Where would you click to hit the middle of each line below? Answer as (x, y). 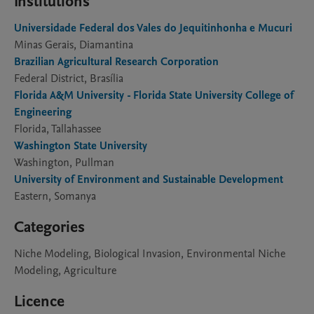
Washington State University (81, 146)
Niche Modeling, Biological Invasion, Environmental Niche (150, 254)
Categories (49, 227)
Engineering (43, 112)
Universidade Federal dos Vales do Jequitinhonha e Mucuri (153, 28)
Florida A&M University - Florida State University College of (154, 95)
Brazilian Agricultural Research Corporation (116, 62)
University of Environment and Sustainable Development (149, 179)
